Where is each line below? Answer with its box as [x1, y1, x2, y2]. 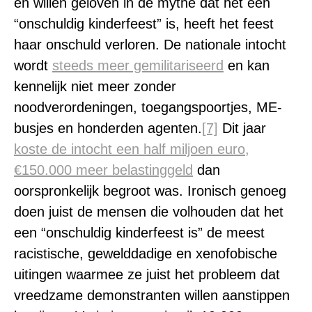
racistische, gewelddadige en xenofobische [14, 246, 277, 261]
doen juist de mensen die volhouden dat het [14, 204, 283, 219]
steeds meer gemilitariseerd [52, 58, 224, 73]
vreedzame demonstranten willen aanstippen [14, 288, 290, 303]
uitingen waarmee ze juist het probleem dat [14, 267, 280, 282]
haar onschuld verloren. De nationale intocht [14, 37, 286, 52]
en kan [224, 58, 270, 73]
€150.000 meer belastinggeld [14, 162, 193, 178]
